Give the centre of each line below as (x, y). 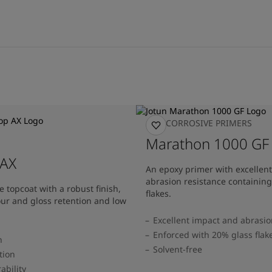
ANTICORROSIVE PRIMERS (199, 123)
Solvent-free (178, 249)
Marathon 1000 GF (207, 143)
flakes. (158, 193)
